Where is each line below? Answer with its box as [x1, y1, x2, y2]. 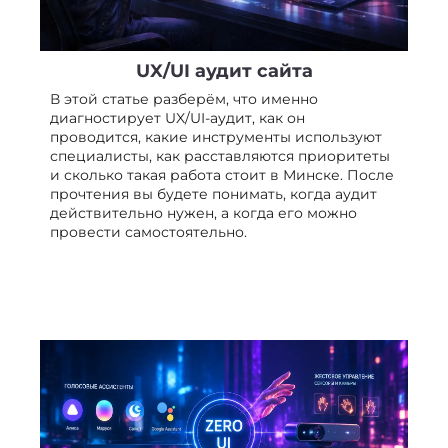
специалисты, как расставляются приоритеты [50, 146, 390, 165]
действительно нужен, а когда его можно [50, 203, 357, 222]
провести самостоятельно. [50, 222, 247, 241]
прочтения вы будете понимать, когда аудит [50, 184, 377, 203]
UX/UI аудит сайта [135, 59, 313, 82]
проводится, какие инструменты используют [50, 127, 382, 146]
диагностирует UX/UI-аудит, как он [50, 108, 305, 127]
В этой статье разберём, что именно [50, 89, 318, 108]
